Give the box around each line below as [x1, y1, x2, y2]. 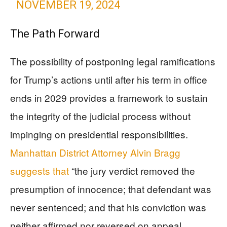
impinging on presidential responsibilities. [10, 127, 188, 141]
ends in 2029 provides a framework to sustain [10, 91, 208, 104]
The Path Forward [10, 27, 100, 40]
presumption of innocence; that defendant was [10, 182, 211, 196]
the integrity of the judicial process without [10, 109, 191, 123]
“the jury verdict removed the [71, 164, 195, 177]
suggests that [10, 164, 71, 177]
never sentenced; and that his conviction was [10, 200, 206, 214]
